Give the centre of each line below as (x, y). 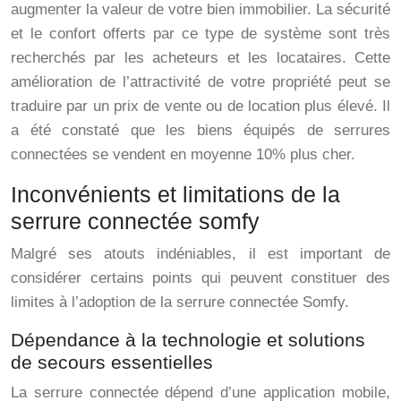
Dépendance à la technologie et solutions (188, 340)
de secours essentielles (112, 363)
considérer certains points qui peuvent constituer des (200, 278)
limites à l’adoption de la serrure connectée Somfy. (180, 303)
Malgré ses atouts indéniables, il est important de (200, 254)
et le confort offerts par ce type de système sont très (200, 34)
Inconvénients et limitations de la (175, 195)
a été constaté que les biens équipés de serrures (200, 131)
